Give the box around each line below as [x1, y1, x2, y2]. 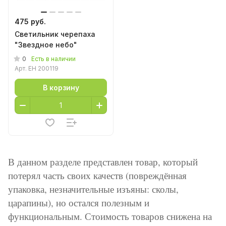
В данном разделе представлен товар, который [8, 155, 198, 168]
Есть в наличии [31, 55, 76, 63]
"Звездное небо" [15, 40, 77, 49]
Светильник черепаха [15, 30, 95, 38]
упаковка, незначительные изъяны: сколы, [8, 183, 179, 195]
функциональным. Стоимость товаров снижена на [8, 210, 212, 222]
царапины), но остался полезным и [8, 196, 149, 209]
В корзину [42, 83, 79, 92]
